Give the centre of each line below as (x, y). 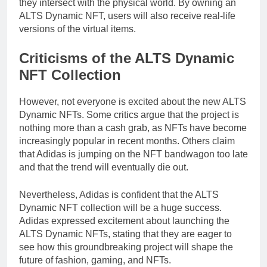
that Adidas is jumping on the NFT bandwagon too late (133, 154)
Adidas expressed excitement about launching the (124, 221)
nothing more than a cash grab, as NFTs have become (133, 128)
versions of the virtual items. (77, 29)
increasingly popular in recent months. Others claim (127, 141)
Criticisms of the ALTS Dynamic (127, 58)
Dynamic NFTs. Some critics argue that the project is (129, 115)
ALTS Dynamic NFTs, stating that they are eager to (125, 234)
